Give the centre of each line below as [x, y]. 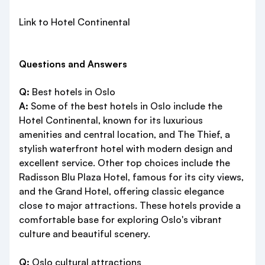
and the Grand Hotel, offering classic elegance [122, 191]
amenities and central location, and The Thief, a [125, 135]
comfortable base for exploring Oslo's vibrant [120, 220]
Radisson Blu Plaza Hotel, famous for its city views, [131, 177]
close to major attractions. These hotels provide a [130, 206]
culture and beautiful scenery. [85, 234]
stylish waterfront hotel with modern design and [126, 149]
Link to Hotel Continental [75, 22]
